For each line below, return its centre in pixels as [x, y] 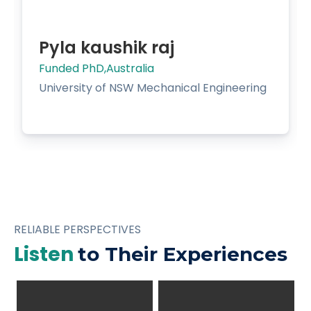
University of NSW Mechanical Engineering [153, 87]
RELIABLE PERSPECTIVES [77, 229]
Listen [46, 254]
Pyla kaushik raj [107, 47]
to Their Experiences [183, 254]
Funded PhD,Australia [96, 68]
